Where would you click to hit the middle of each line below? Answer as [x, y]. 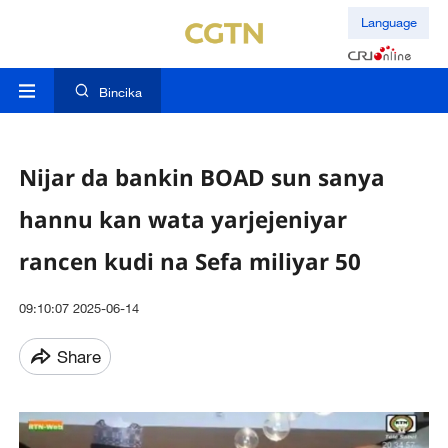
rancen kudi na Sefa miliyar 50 [189, 261]
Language [388, 22]
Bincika [120, 92]
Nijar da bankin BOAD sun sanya [201, 177]
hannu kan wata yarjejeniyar [182, 219]
